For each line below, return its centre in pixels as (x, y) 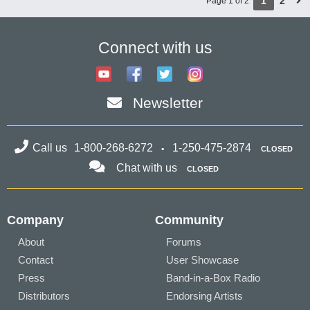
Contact (36, 260)
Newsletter (168, 103)
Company (35, 220)
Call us (51, 148)
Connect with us (155, 48)
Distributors (44, 296)
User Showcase (202, 260)
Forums (184, 242)
